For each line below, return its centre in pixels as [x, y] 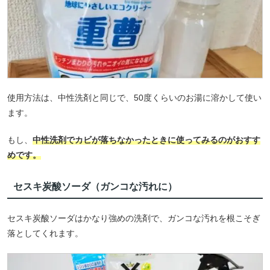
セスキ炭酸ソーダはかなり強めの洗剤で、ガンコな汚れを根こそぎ [134, 218]
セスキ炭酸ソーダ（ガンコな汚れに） [95, 186]
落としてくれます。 [45, 234]
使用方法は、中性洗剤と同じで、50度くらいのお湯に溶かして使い [134, 97]
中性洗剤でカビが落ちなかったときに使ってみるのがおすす [146, 140]
